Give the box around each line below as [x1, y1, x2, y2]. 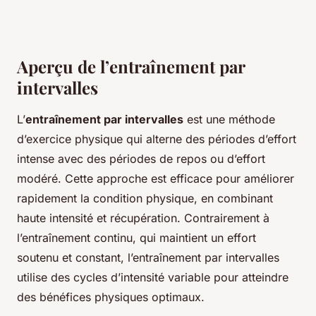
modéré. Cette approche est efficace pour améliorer [17, 171, 294, 186]
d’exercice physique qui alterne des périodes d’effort [17, 132, 296, 147]
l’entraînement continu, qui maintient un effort [17, 231, 256, 245]
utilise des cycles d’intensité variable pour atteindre [17, 270, 288, 285]
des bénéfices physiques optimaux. [17, 290, 205, 305]
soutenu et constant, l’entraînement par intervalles [17, 250, 279, 265]
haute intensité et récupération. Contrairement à [17, 211, 269, 226]
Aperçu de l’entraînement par [17, 55, 245, 78]
